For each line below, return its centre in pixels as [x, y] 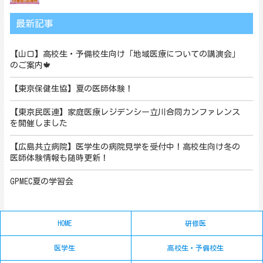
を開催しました [38, 123]
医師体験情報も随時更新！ [59, 158]
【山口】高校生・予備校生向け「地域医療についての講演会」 [125, 54]
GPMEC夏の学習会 [41, 181]
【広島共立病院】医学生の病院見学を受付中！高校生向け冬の [125, 147]
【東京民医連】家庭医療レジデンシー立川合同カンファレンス [125, 112]
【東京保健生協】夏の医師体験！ [71, 89]
